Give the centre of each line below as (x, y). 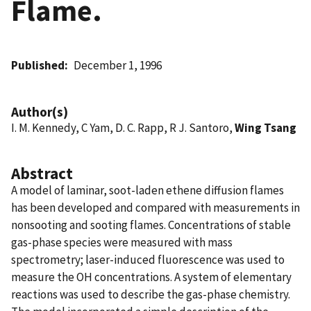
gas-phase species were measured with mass (122, 242)
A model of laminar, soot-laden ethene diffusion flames (148, 190)
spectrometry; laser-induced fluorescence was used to (148, 259)
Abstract (42, 173)
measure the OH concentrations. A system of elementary (151, 277)
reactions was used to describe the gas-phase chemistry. (151, 294)
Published (38, 65)
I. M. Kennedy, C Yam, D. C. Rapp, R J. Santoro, (123, 127)
